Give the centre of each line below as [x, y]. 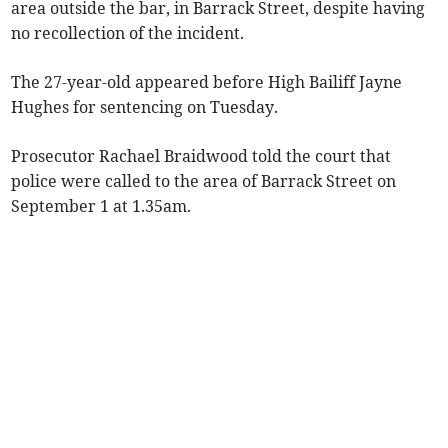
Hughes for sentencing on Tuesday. [145, 107]
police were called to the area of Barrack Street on [204, 181]
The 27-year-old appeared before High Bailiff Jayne [207, 82]
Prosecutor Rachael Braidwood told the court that [201, 156]
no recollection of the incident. [128, 33]
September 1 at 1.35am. [101, 206]
